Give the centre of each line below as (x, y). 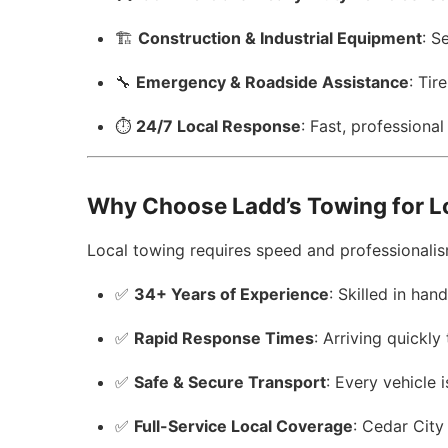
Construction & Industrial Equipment (280, 38)
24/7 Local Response (219, 126)
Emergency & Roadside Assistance (273, 82)
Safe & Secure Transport (230, 382)
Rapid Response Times (224, 338)
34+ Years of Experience (232, 294)
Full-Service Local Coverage (244, 426)
